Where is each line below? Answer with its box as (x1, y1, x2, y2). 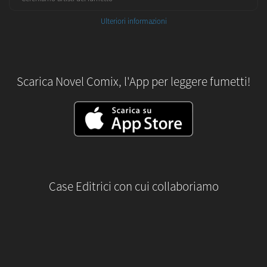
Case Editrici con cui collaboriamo (48, 178, 219, 194)
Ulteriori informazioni (100, 16, 167, 26)
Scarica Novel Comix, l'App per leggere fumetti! (17, 73, 250, 89)
